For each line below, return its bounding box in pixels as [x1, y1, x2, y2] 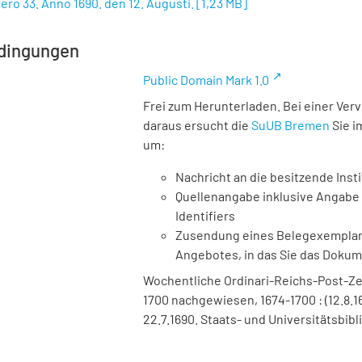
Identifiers [175, 208, 235, 223]
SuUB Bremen [251, 117, 330, 133]
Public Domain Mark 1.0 [143, 72, 269, 87]
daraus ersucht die [143, 117, 251, 133]
